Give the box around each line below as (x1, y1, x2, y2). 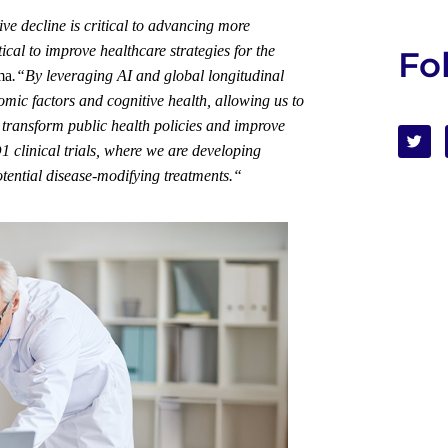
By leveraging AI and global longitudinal (25, 66, 284, 84)
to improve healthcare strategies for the (29, 41, 275, 59)
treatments (164, 166, 229, 184)
